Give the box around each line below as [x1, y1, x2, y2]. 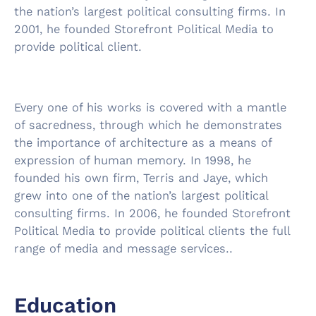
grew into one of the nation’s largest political [14, 188, 268, 203]
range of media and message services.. [14, 241, 233, 256]
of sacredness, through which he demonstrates [14, 118, 282, 133]
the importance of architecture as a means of [14, 135, 272, 150]
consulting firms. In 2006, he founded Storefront [14, 206, 291, 221]
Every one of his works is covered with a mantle [14, 100, 286, 115]
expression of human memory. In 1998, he [14, 153, 251, 168]
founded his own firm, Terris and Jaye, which [14, 171, 268, 186]
